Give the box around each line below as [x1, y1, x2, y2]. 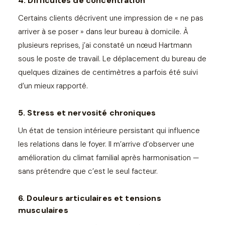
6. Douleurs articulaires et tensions [18, 192, 161, 203]
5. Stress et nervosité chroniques [18, 107, 156, 118]
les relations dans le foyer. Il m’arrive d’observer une [18, 139, 194, 149]
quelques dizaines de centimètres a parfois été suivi [18, 67, 198, 77]
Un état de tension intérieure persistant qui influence [18, 125, 200, 136]
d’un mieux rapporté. [18, 80, 88, 91]
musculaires [18, 204, 68, 215]
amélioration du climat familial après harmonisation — [18, 152, 199, 163]
